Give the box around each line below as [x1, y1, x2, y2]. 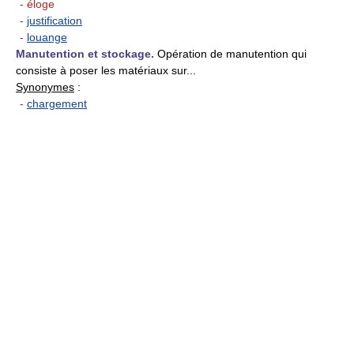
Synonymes [16, 81, 74, 94]
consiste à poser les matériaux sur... [16, 64, 196, 77]
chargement [27, 97, 87, 111]
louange [27, 31, 67, 44]
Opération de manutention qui [154, 47, 307, 61]
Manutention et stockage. [16, 47, 154, 61]
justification [27, 14, 82, 28]
